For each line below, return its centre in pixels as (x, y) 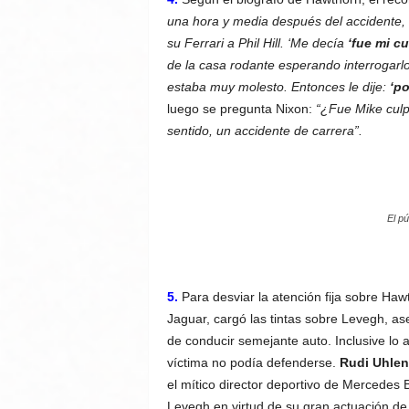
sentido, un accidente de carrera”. (264, 131)
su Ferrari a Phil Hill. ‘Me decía (257, 43)
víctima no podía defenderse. (253, 362)
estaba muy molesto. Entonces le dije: (278, 87)
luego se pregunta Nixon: (241, 109)
